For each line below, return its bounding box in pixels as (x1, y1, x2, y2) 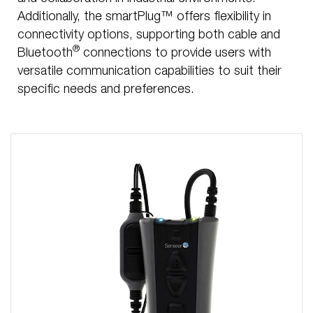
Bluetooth (17, 48, 73, 59)
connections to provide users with (80, 48, 271, 59)
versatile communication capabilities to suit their (17, 66, 282, 78)
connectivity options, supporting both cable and (17, 29, 280, 41)
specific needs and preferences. (17, 84, 194, 96)
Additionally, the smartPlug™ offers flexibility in (17, 11, 271, 23)
